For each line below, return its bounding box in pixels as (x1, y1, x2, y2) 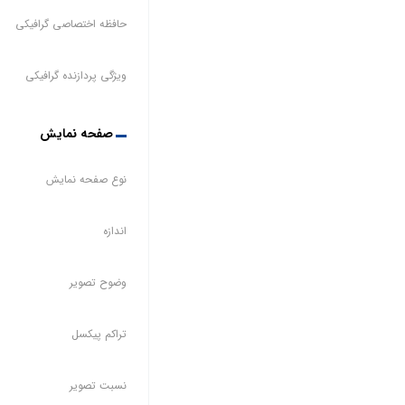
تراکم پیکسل (71, 325, 127, 343)
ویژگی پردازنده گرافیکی (24, 66, 127, 84)
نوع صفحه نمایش (45, 170, 127, 188)
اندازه (102, 221, 127, 240)
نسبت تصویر (69, 376, 127, 394)
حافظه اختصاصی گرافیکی (14, 14, 127, 33)
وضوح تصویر (69, 273, 127, 291)
